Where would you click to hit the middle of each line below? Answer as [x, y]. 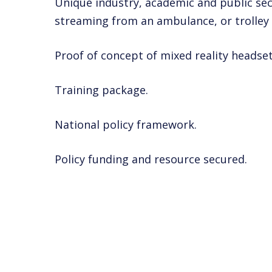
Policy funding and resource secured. [151, 159]
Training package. [102, 90]
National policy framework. [126, 124]
